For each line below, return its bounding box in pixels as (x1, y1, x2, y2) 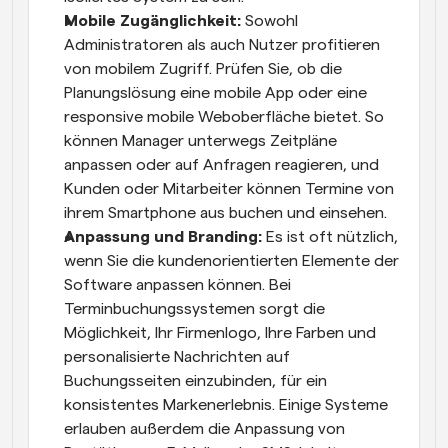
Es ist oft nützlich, (262, 228, 398, 245)
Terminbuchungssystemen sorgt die (64, 300, 325, 317)
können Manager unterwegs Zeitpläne (64, 132, 337, 149)
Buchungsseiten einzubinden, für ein (64, 372, 327, 389)
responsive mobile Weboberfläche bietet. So (64, 108, 384, 125)
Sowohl (241, 12, 298, 29)
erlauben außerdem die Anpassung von (64, 420, 345, 437)
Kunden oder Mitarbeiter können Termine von (64, 180, 394, 197)
